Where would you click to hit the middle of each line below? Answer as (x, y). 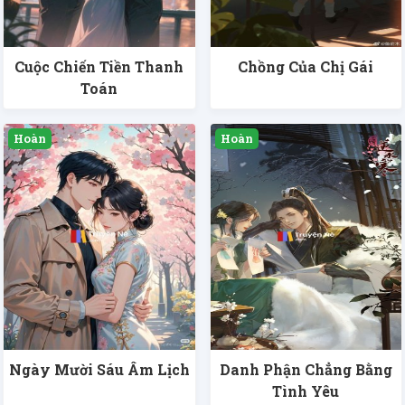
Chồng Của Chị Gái (306, 67)
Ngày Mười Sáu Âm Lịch (99, 370)
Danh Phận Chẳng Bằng (306, 370)
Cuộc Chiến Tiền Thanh (99, 67)
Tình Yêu (306, 391)
